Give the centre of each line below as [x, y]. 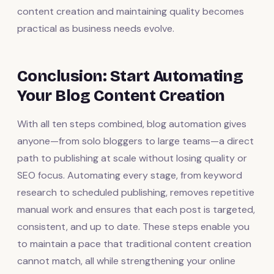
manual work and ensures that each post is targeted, [136, 209]
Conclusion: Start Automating [130, 76]
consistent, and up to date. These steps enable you [133, 226]
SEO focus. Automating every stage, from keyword [130, 175]
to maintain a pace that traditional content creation [134, 243]
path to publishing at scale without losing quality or [132, 158]
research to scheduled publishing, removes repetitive [136, 192]
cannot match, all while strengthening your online [126, 261]
